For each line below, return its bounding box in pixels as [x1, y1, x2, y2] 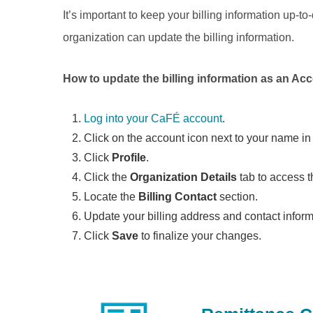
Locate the [84, 191, 139, 203]
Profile [112, 152, 147, 163]
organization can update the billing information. [63, 31, 295, 43]
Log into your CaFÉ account [84, 112, 223, 124]
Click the [84, 171, 131, 183]
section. [217, 191, 259, 203]
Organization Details [130, 171, 238, 183]
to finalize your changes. [138, 230, 262, 242]
